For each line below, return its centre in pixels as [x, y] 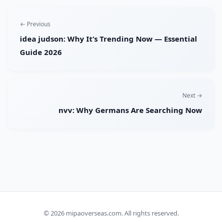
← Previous [35, 24]
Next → [192, 96]
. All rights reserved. [150, 213]
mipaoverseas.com [93, 213]
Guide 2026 [41, 52]
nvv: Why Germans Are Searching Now [130, 110]
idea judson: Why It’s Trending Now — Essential [109, 39]
